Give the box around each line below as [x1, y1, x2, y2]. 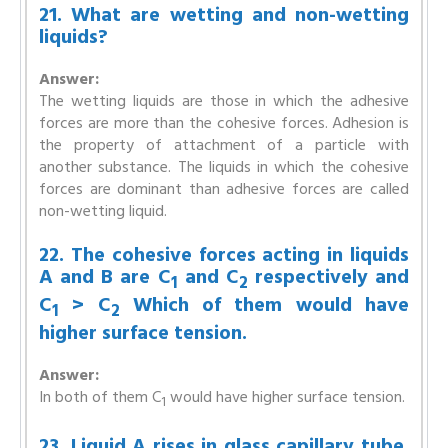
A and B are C [39, 260, 171, 293]
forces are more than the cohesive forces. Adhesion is [39, 109, 409, 136]
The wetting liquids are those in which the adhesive [39, 87, 409, 114]
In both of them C [39, 383, 161, 410]
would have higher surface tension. [166, 383, 405, 410]
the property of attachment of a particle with [39, 131, 409, 158]
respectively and [247, 260, 409, 293]
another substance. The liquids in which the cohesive [39, 153, 409, 180]
